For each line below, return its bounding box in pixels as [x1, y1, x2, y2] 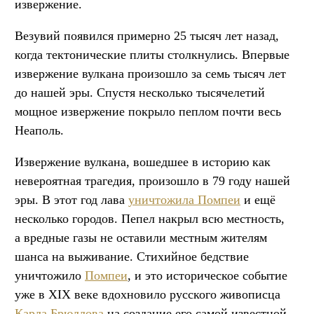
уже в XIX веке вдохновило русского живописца [15, 287, 280, 301]
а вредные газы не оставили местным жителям [15, 230, 267, 245]
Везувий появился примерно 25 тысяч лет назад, [15, 28, 279, 43]
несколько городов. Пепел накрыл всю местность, [15, 211, 285, 226]
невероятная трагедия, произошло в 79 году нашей [15, 173, 290, 188]
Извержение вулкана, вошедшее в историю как [15, 154, 271, 169]
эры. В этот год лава [15, 192, 128, 207]
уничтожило [15, 268, 85, 282]
